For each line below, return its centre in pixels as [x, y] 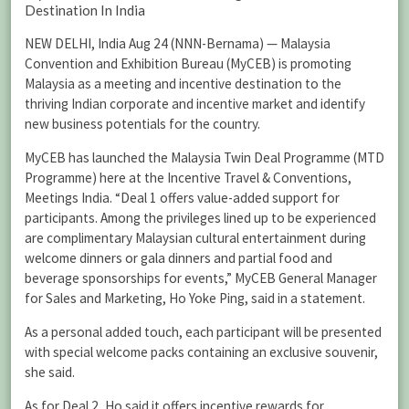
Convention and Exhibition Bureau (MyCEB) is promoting [188, 63]
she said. [50, 372]
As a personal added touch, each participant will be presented [203, 332]
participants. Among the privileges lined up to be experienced [200, 217]
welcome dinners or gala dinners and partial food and [178, 257]
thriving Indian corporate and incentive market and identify [195, 103]
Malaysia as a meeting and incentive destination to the [183, 83]
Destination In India [85, 10]
